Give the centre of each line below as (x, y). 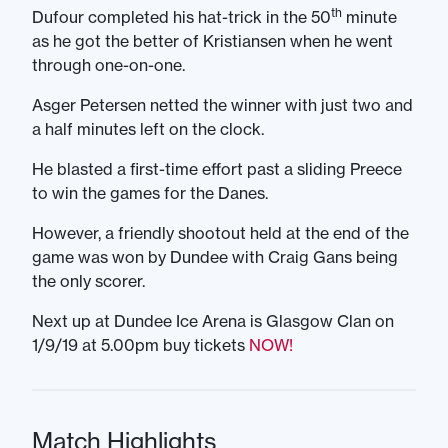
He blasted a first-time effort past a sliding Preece (217, 169)
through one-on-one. (108, 65)
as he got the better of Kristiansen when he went (212, 41)
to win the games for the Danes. (150, 193)
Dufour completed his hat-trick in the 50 (181, 17)
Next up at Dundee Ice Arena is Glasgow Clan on (213, 321)
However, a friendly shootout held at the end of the (220, 233)
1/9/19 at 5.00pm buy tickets (140, 345)
